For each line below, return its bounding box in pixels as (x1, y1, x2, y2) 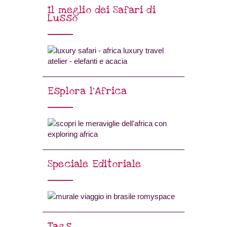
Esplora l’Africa (48, 84, 127, 98)
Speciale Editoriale (48, 157, 141, 171)
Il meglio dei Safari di (48, 4, 156, 17)
